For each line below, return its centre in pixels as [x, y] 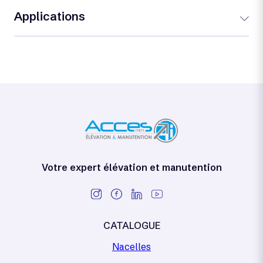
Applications [50, 16]
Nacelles [131, 247]
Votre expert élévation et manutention [131, 167]
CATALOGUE [131, 225]
